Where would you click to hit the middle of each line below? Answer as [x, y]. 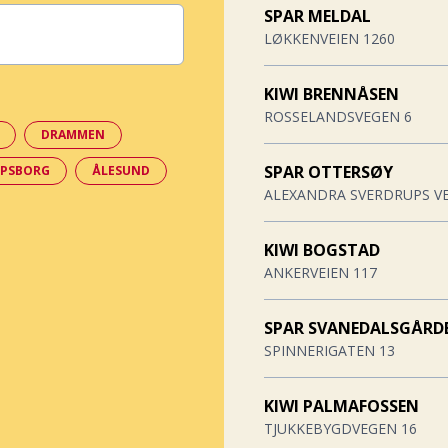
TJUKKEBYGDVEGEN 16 [340, 429]
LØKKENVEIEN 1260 [329, 39]
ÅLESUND [121, 171]
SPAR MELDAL [317, 16]
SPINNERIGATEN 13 [329, 351]
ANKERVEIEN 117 [320, 273]
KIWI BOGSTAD [322, 250]
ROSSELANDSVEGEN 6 [338, 117]
